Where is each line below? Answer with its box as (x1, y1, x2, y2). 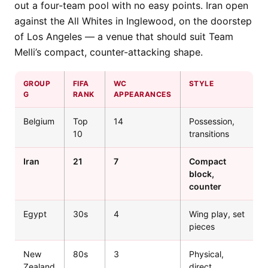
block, (189, 168, 214, 179)
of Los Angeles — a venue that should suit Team (14, 30, 233, 42)
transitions (189, 128, 229, 139)
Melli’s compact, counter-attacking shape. (14, 45, 203, 58)
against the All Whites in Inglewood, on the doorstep (14, 14, 252, 27)
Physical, (189, 248, 224, 259)
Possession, (189, 115, 234, 126)
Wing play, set (189, 208, 245, 219)
